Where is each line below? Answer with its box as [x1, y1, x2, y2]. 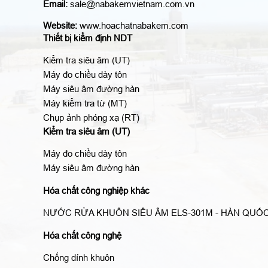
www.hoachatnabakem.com [77, 20, 188, 31]
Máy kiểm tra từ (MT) [43, 98, 127, 109]
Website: [43, 20, 77, 31]
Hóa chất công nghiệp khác [43, 185, 150, 196]
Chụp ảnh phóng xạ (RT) [43, 112, 139, 123]
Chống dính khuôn [43, 252, 114, 263]
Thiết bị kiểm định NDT [43, 33, 132, 44]
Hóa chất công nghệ [43, 230, 121, 241]
